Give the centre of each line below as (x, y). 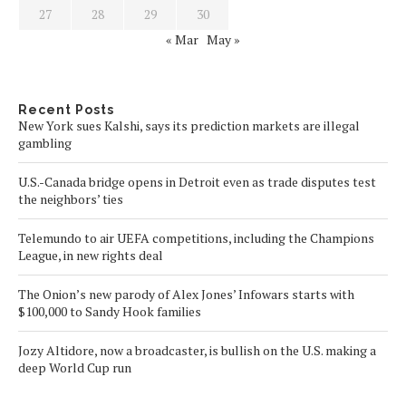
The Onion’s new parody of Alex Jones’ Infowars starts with (186, 294)
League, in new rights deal (91, 255)
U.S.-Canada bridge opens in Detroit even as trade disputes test (197, 181)
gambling (45, 142)
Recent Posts (66, 109)
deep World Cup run (75, 367)
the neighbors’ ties (71, 198)
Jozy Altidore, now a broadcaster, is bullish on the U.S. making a (197, 350)
